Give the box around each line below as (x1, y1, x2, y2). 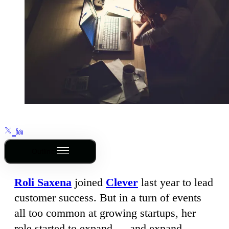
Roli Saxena (14, 176, 72, 189)
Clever (106, 176, 138, 189)
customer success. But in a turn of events (14, 191, 201, 204)
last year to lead (138, 176, 213, 189)
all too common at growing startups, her (14, 207, 196, 220)
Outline (31, 147, 55, 156)
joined (72, 176, 106, 189)
